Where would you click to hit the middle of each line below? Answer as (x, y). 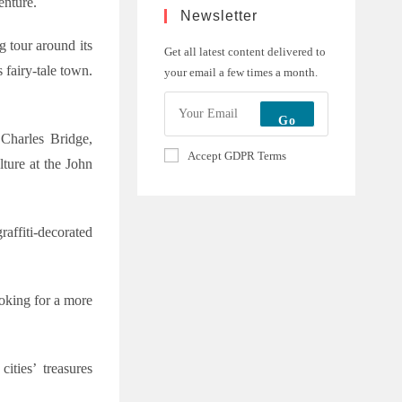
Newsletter (218, 15)
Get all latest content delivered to (245, 51)
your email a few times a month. (240, 72)
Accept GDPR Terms (236, 155)
